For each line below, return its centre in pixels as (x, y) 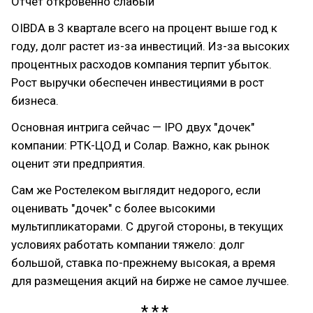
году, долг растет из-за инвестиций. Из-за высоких (150, 46)
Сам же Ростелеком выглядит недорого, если (136, 190)
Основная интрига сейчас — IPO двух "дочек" (133, 128)
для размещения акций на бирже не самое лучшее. (150, 281)
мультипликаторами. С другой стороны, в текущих (147, 227)
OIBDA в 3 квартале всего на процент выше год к (144, 28)
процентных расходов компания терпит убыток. (141, 65)
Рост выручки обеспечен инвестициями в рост (138, 83)
